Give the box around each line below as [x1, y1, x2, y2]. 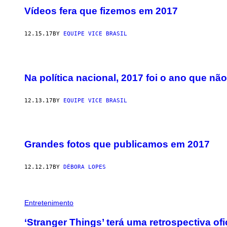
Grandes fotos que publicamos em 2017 [24, 139, 210, 150]
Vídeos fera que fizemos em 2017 [24, 6, 178, 17]
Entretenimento [24, 199, 73, 207]
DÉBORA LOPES [63, 164, 106, 171]
